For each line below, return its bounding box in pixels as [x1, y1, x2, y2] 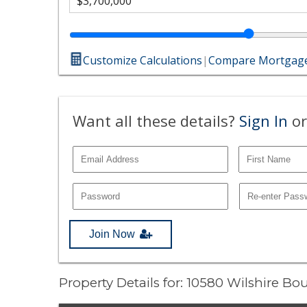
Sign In [239, 110, 288, 131]
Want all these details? [73, 110, 240, 131]
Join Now [89, 228, 136, 240]
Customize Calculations [83, 52, 203, 68]
